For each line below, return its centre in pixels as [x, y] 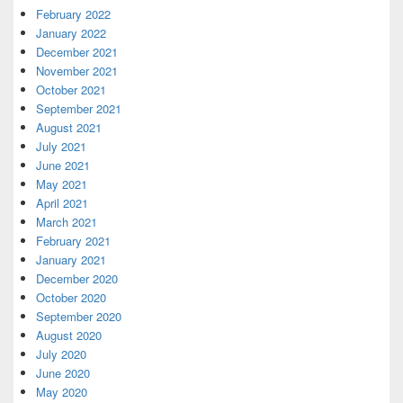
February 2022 [73, 14]
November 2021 [77, 71]
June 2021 [63, 166]
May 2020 [62, 392]
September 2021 [79, 109]
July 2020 [61, 354]
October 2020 [71, 298]
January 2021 [71, 260]
